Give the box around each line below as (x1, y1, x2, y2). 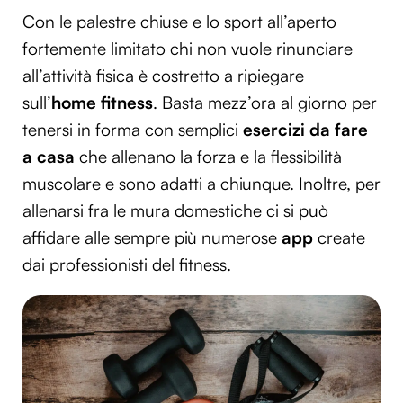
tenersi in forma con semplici (22, 119, 243, 141)
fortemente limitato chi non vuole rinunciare (22, 38, 353, 60)
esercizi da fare (243, 119, 368, 141)
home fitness (51, 92, 153, 114)
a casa (22, 146, 79, 168)
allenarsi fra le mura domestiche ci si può (22, 200, 328, 222)
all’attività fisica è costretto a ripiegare (22, 65, 304, 87)
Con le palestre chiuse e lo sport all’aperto (22, 11, 336, 33)
